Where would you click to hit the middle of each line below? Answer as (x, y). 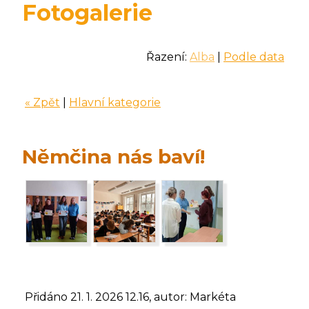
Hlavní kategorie (115, 103)
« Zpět (42, 103)
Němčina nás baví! (113, 157)
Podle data (254, 57)
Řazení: (168, 57)
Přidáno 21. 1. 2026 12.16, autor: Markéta (130, 297)
